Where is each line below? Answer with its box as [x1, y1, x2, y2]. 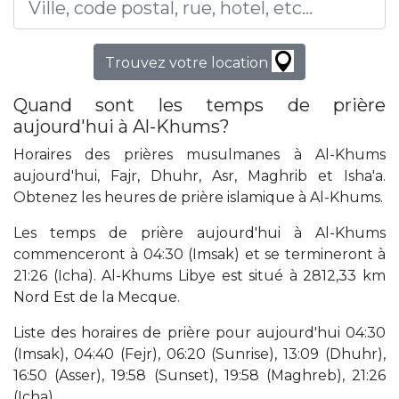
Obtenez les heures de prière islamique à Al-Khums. [13, 189, 383, 207]
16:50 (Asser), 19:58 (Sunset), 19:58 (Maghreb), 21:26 [13, 367, 386, 385]
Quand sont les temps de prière [13, 94, 386, 117]
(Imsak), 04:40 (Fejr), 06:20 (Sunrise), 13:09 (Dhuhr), [13, 346, 386, 363]
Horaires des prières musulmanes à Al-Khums [13, 146, 386, 164]
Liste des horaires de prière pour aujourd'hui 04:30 [13, 324, 386, 342]
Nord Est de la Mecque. [13, 289, 180, 306]
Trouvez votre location [105, 54, 272, 72]
